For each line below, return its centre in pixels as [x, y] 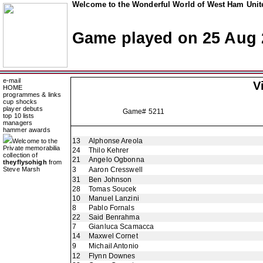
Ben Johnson [110, 180]
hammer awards [27, 130]
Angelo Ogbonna [117, 160]
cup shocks [20, 102]
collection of [20, 155]
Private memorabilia [32, 148]
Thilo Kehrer [109, 150]
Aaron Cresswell [116, 170]
